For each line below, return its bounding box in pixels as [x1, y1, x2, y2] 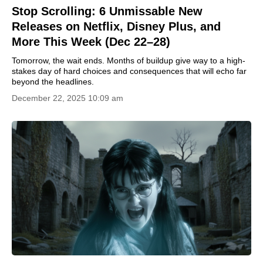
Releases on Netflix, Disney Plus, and [12, 19, 221, 33]
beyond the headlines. [12, 76, 94, 86]
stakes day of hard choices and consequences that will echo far [12, 66, 247, 76]
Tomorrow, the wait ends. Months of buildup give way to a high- [12, 55, 245, 65]
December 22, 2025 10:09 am [12, 93, 123, 103]
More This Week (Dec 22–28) [12, 35, 170, 48]
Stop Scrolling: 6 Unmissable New [12, 4, 203, 18]
